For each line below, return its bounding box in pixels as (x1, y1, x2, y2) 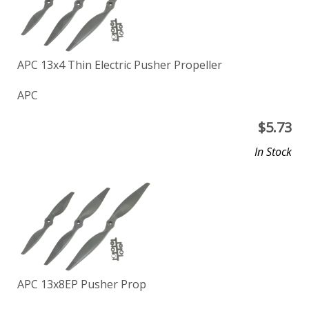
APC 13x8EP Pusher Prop (17, 276, 146, 292)
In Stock (255, 144, 292, 160)
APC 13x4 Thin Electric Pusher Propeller (17, 57, 222, 73)
